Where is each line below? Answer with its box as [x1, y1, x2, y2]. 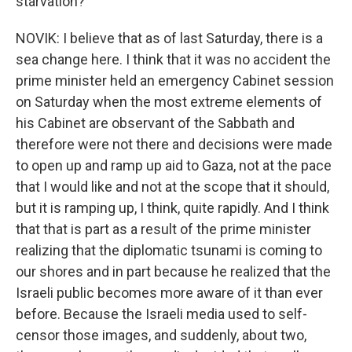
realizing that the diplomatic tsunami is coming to [16, 242, 322, 258]
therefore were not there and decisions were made [16, 136, 332, 152]
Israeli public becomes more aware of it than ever [16, 284, 323, 301]
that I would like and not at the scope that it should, [16, 178, 329, 195]
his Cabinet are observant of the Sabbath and [16, 115, 295, 131]
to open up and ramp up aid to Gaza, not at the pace [16, 157, 332, 174]
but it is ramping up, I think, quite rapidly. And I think [16, 200, 329, 216]
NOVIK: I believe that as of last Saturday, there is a [16, 30, 323, 46]
